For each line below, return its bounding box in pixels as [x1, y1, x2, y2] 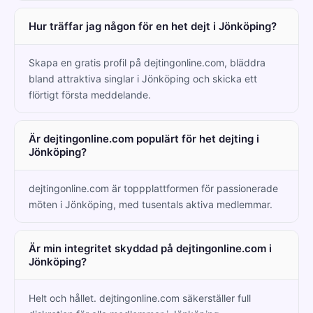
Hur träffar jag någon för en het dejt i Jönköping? [29, 19, 277, 33]
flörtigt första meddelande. [29, 88, 151, 101]
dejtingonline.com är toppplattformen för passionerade [29, 182, 278, 194]
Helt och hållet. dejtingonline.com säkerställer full [29, 291, 251, 304]
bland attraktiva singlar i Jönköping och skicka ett [29, 72, 257, 85]
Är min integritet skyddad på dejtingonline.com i [29, 241, 272, 255]
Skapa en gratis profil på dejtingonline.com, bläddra [29, 56, 265, 68]
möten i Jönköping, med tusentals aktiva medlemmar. [29, 198, 272, 210]
